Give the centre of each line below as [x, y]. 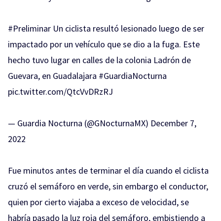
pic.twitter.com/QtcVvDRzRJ [60, 91]
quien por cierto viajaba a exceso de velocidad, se [98, 202]
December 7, [173, 123]
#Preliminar [29, 28]
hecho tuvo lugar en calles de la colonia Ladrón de [99, 60]
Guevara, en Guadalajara [53, 75]
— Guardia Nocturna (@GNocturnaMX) [79, 123]
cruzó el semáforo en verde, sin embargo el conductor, [108, 186]
